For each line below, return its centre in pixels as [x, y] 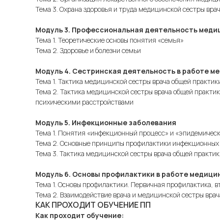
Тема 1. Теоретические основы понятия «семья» [110, 40]
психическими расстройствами [84, 102]
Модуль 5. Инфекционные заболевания [106, 123]
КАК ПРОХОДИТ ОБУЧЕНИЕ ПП [93, 205]
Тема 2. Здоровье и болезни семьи [88, 50]
